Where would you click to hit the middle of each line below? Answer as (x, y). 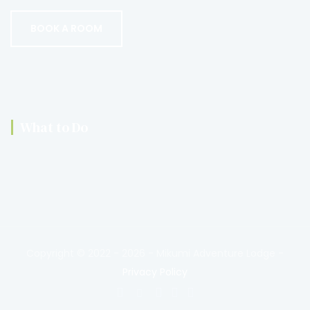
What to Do (54, 127)
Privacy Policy (155, 272)
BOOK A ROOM (66, 28)
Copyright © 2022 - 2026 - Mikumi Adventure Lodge (151, 253)
